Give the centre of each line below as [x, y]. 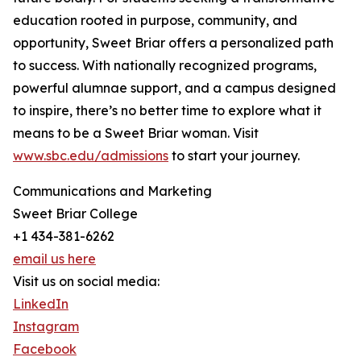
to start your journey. [234, 156]
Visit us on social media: [86, 282]
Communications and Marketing [112, 191]
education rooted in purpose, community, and [155, 21]
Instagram [46, 327]
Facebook [45, 349]
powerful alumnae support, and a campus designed [174, 88]
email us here [54, 259]
